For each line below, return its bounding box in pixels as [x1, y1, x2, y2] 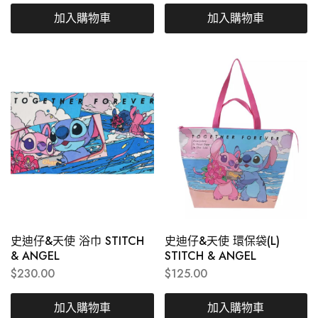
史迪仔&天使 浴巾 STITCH [11, 233, 144, 250]
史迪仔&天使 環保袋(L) [164, 233, 280, 250]
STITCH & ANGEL [164, 248, 256, 265]
